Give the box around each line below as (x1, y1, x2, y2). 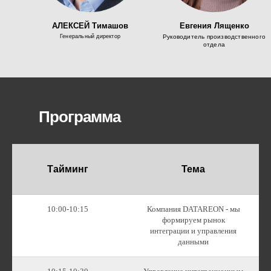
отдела (203, 41, 226, 48)
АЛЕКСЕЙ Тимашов (52, 21, 128, 30)
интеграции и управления (150, 226, 237, 235)
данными (178, 237, 209, 246)
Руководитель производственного (163, 33, 266, 40)
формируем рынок (162, 215, 225, 224)
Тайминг (47, 164, 88, 174)
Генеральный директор (60, 33, 120, 39)
